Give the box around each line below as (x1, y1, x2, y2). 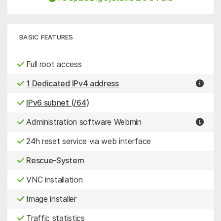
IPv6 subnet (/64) (26, 98, 89, 108)
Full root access (24, 59, 82, 70)
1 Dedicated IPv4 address (26, 78, 119, 89)
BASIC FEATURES (19, 33, 74, 41)
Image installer (24, 194, 76, 204)
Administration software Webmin (24, 117, 142, 127)
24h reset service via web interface (24, 136, 151, 147)
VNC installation (24, 175, 83, 185)
